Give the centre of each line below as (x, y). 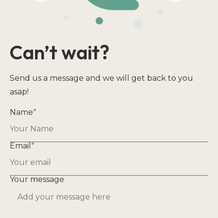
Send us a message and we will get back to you (101, 78)
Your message (37, 180)
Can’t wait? (60, 52)
